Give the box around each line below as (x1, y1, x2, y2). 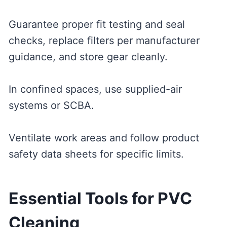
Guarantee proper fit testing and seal (8, 18, 185, 31)
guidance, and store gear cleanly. (8, 51, 168, 63)
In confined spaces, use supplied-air (8, 83, 182, 96)
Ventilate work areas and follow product (8, 132, 199, 144)
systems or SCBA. (8, 99, 94, 112)
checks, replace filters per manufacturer (8, 34, 200, 47)
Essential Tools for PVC (8, 188, 192, 209)
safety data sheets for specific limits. (8, 148, 184, 161)
